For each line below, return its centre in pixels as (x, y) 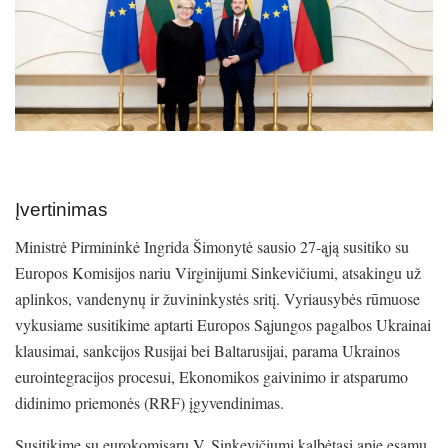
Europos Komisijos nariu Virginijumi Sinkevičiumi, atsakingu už (218, 272)
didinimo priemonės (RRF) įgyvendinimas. (149, 402)
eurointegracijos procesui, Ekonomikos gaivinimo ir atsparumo (211, 376)
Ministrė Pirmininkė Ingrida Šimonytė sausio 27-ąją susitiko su (212, 246)
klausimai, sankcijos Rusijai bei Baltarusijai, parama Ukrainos (207, 350)
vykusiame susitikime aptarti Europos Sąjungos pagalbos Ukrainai (223, 324)
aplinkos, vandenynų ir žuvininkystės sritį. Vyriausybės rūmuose (217, 298)
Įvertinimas (61, 210)
